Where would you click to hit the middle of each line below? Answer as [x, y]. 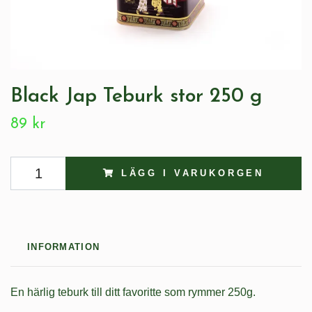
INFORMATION [64, 247]
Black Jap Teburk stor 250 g [136, 96]
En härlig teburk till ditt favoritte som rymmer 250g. [134, 292]
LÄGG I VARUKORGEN [193, 173]
